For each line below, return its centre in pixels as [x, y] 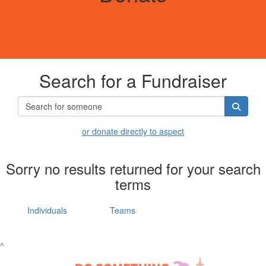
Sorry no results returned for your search [133, 168]
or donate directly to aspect [133, 131]
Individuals [47, 210]
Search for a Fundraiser [133, 80]
